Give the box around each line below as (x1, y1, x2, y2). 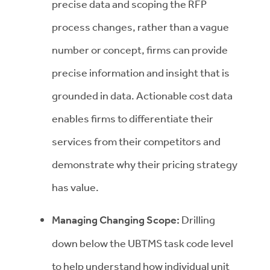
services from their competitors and (52, 134, 221, 148)
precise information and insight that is (52, 66, 230, 79)
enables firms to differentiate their (52, 111, 213, 125)
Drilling (181, 213, 215, 226)
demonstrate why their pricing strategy (52, 157, 237, 171)
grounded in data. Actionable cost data (52, 89, 233, 102)
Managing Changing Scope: (52, 213, 181, 227)
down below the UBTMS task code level (52, 236, 233, 250)
